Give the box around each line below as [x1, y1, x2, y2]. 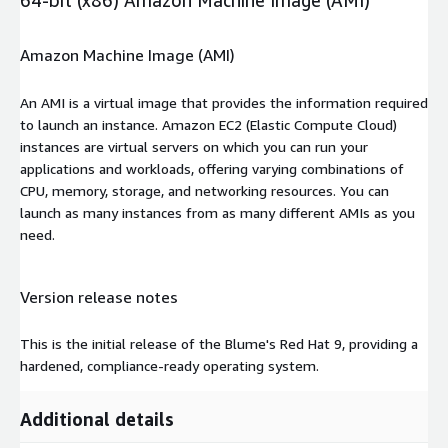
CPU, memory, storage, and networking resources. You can [20, 181, 389, 199]
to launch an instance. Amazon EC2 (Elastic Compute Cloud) [20, 115, 397, 133]
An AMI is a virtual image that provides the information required [20, 93, 428, 111]
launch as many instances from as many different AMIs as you [20, 203, 415, 221]
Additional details [20, 408, 174, 431]
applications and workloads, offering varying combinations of [20, 159, 404, 177]
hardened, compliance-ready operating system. [20, 357, 319, 375]
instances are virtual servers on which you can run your [20, 137, 368, 155]
